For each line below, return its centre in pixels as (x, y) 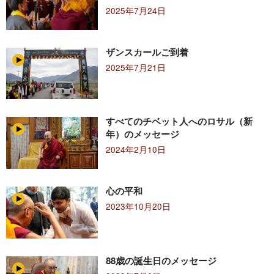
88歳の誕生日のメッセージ (161, 261)
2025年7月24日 (135, 10)
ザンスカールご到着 (147, 52)
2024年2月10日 (135, 150)
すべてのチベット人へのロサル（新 (179, 121)
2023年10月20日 (138, 207)
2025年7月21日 (135, 67)
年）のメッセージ (142, 134)
